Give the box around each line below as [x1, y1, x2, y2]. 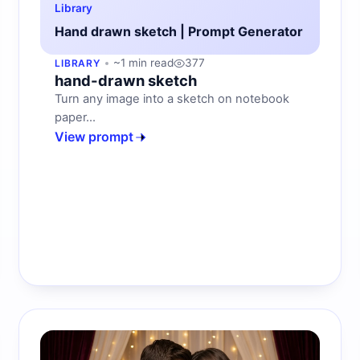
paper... [54, 110, 96, 125]
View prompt [54, 129, 133, 145]
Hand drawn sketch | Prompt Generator [54, 23, 303, 40]
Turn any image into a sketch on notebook [54, 92, 289, 107]
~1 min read [113, 56, 174, 70]
